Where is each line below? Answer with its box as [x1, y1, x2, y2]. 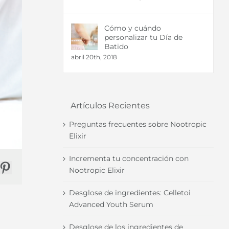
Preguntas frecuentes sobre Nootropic [68, 119, 207, 129]
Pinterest [4, 167, 48, 179]
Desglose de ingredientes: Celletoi [68, 188, 191, 197]
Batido [104, 42, 128, 52]
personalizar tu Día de [104, 33, 182, 42]
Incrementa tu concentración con [68, 153, 189, 163]
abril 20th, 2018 [71, 53, 117, 61]
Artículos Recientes [70, 101, 150, 111]
